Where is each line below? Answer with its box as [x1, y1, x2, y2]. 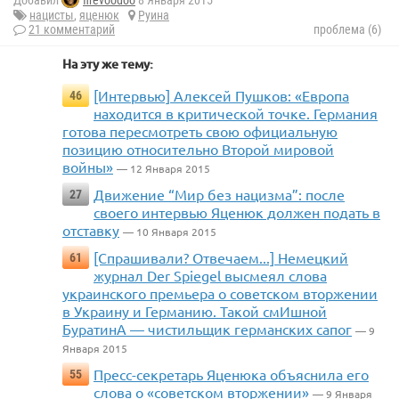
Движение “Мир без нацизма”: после [94, 185, 345, 204]
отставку [62, 221, 119, 240]
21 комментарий [28, 22, 115, 37]
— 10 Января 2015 [123, 224, 216, 240]
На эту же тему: [62, 55, 153, 73]
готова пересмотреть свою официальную [62, 122, 338, 141]
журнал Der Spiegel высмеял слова [94, 266, 327, 285]
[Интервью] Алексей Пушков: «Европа [94, 86, 349, 105]
